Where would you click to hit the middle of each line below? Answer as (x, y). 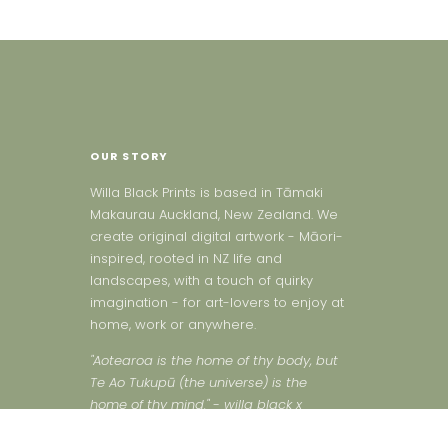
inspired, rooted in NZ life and (186, 258)
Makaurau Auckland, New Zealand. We (214, 214)
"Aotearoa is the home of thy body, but (214, 361)
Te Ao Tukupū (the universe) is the (198, 383)
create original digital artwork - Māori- (216, 236)
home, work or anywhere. (173, 324)
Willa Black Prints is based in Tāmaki (206, 192)
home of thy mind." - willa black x (196, 405)
